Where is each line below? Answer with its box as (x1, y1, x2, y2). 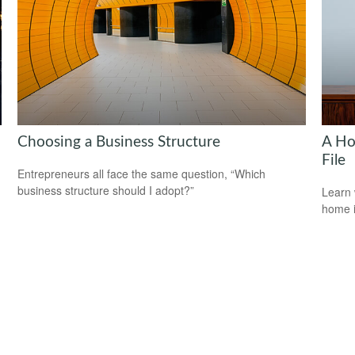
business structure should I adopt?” (17, 182, 195, 199)
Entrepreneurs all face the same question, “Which (17, 166, 266, 182)
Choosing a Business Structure (17, 134, 221, 150)
